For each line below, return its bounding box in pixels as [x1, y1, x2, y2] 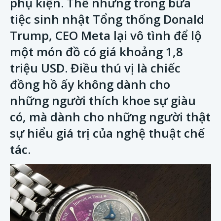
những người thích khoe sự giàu [10, 92, 196, 109]
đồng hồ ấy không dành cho [10, 76, 170, 92]
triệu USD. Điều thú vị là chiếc [10, 60, 181, 76]
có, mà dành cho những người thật [10, 109, 211, 125]
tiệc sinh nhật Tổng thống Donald [10, 11, 204, 27]
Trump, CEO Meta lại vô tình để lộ [10, 27, 202, 43]
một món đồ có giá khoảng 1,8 [10, 43, 183, 60]
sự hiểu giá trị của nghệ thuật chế [10, 125, 205, 141]
